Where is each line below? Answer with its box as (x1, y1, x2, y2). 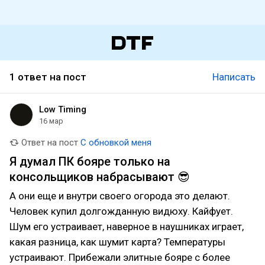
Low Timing (39, 104, 86, 115)
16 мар (39, 117, 63, 125)
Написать (212, 71, 256, 83)
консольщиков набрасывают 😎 (9, 170, 190, 184)
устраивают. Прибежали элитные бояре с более (9, 251, 230, 263)
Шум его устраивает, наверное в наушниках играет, (9, 221, 244, 232)
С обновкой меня (80, 137, 151, 148)
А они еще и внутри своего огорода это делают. (9, 190, 230, 202)
